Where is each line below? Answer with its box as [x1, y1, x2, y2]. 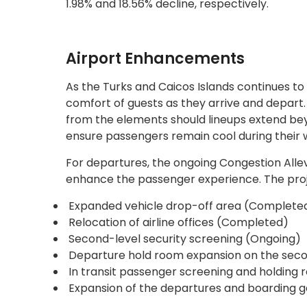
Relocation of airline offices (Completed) [66, 214, 288, 230]
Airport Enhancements [66, 47, 245, 69]
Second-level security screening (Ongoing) [66, 230, 301, 247]
